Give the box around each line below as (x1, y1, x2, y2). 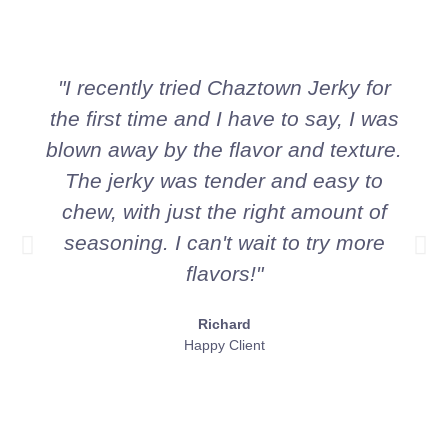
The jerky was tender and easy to (65, 169, 383, 193)
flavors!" (185, 262, 263, 286)
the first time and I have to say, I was (49, 107, 399, 131)
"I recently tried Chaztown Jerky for (57, 76, 391, 100)
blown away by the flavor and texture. (46, 138, 402, 162)
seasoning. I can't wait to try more (63, 231, 385, 255)
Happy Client (183, 337, 265, 354)
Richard (197, 316, 251, 333)
